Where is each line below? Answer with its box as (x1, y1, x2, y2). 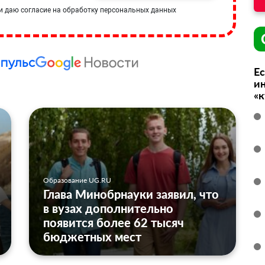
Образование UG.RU (43, 176, 111, 185)
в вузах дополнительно (43, 201, 173, 216)
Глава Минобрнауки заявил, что (43, 187, 219, 202)
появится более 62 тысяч (43, 215, 184, 230)
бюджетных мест (43, 230, 141, 244)
